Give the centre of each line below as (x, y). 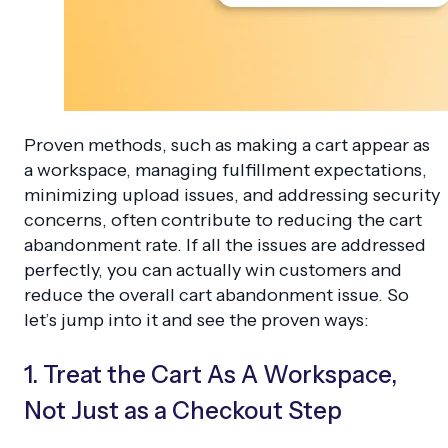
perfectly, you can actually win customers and (213, 270)
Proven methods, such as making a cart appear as (227, 145)
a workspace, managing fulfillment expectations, (225, 170)
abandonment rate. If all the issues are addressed (225, 245)
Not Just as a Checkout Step (183, 411)
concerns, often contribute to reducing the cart (223, 220)
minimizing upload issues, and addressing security (232, 195)
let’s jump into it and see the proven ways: (196, 320)
